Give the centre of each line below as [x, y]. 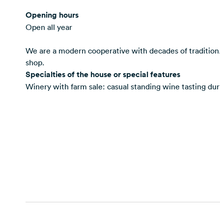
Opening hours [52, 15]
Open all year [49, 27]
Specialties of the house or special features [103, 74]
